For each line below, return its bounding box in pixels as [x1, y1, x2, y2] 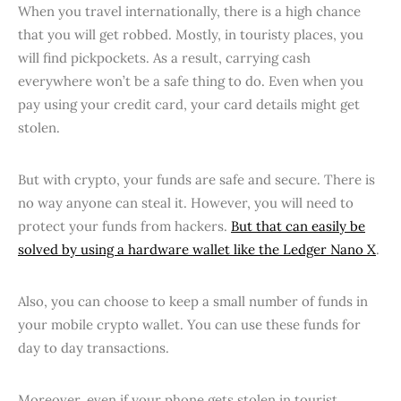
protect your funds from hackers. [18, 217, 231, 235]
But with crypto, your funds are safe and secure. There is [18, 170, 375, 188]
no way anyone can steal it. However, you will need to [18, 193, 354, 211]
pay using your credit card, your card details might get [18, 95, 360, 113]
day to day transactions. [18, 338, 169, 356]
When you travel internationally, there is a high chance [18, 2, 361, 20]
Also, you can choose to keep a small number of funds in [18, 292, 368, 310]
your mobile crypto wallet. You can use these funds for [18, 315, 361, 333]
